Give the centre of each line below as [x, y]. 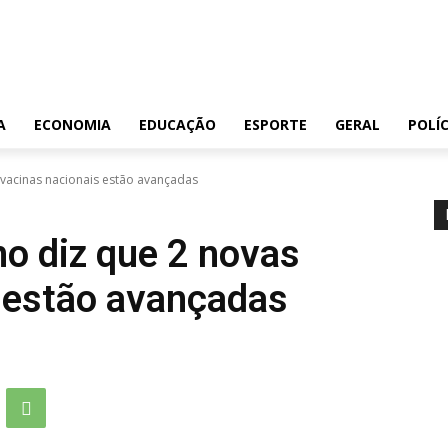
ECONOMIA [72, 124]
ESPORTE [275, 124]
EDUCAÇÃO [177, 124]
